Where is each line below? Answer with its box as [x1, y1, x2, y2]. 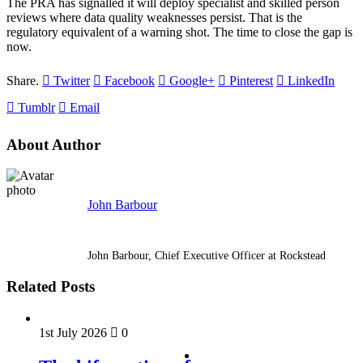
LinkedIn [288, 73, 335, 88]
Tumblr [18, 100, 55, 114]
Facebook [105, 73, 155, 88]
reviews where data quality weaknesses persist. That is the [6, 10, 302, 24]
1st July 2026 [39, 325, 110, 340]
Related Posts [6, 277, 95, 295]
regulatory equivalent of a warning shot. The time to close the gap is [6, 24, 352, 39]
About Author [6, 135, 100, 153]
